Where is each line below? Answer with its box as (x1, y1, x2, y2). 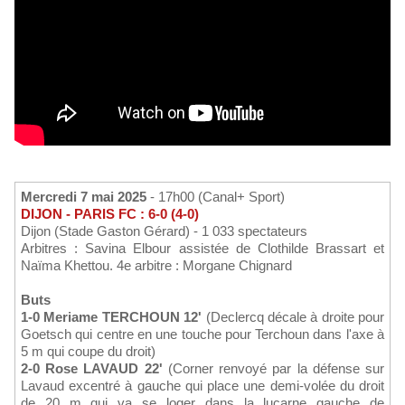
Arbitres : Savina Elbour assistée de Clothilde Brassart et (21, 240, 384, 257)
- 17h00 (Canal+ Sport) (146, 189, 285, 205)
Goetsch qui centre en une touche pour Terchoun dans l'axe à (21, 326, 384, 343)
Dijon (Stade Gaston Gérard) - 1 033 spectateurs (21, 223, 307, 240)
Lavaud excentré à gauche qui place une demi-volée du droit (21, 378, 384, 394)
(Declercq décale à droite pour (202, 309, 384, 325)
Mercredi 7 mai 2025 (33, 189, 146, 205)
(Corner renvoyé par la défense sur (162, 361, 385, 377)
